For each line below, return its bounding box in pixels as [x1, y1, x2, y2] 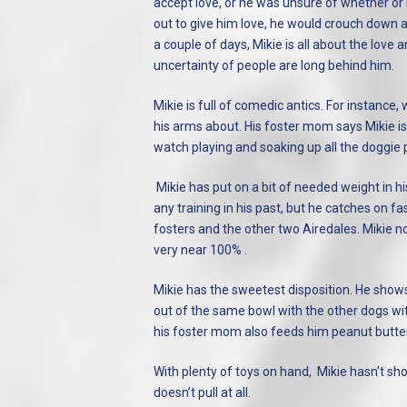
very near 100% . [153, 243, 247, 257]
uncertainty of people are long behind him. [153, 58, 394, 73]
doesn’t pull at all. [153, 385, 251, 400]
